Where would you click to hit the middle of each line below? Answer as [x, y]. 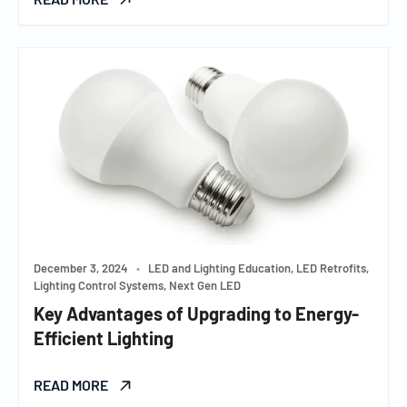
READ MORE [72, 385]
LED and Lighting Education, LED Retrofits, [257, 268]
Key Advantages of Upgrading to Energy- [196, 314]
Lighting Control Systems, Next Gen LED [137, 286]
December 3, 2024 [81, 268]
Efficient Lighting [104, 338]
